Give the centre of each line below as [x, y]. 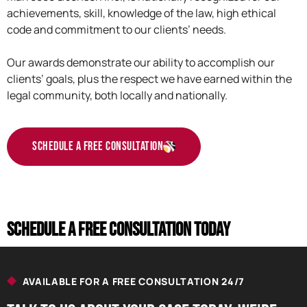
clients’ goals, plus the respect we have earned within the [149, 79]
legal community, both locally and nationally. [117, 96]
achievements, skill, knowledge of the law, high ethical [142, 13]
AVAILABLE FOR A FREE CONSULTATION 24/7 [134, 281]
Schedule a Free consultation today [119, 230]
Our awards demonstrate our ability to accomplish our [141, 63]
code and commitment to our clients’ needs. [116, 30]
